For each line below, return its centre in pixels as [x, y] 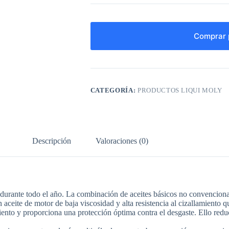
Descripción [52, 141]
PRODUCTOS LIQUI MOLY [180, 90]
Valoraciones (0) [122, 141]
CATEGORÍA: [114, 90]
